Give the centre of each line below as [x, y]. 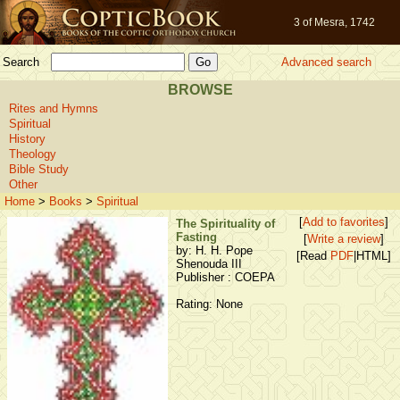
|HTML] [372, 256]
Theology [33, 154]
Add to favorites [344, 222]
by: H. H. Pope [214, 250]
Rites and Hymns [54, 108]
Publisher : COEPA [225, 277]
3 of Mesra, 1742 [334, 22]
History [27, 139]
